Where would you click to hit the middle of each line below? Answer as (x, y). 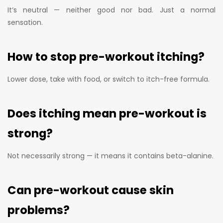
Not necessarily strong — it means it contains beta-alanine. (111, 156)
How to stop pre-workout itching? (106, 57)
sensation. (25, 22)
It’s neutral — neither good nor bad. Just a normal (111, 10)
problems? (39, 210)
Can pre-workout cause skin (91, 190)
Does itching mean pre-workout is (107, 114)
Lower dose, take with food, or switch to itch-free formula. (109, 79)
